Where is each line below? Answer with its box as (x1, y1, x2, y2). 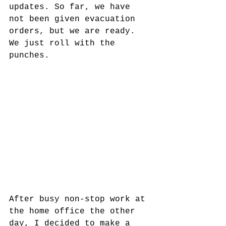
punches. (9, 51, 49, 60)
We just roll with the (9, 39, 120, 48)
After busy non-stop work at (9, 195, 150, 204)
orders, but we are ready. (9, 27, 140, 36)
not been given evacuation (9, 15, 140, 24)
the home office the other (9, 207, 140, 216)
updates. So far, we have (9, 3, 135, 12)
